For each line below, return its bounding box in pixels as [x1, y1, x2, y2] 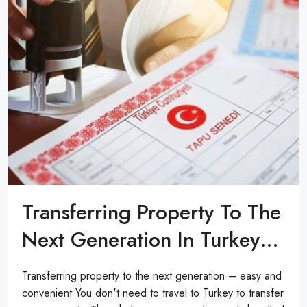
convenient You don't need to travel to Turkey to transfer [22, 285, 284, 301]
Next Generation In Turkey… [22, 225, 279, 254]
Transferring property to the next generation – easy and [22, 268, 282, 284]
